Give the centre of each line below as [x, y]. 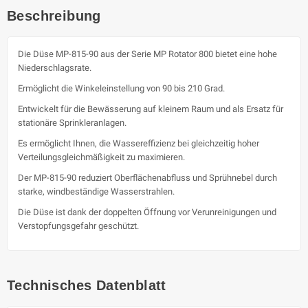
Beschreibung [54, 15]
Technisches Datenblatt [87, 285]
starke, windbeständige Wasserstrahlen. [96, 191]
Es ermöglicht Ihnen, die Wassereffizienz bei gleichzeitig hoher [139, 143]
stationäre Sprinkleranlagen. [72, 122]
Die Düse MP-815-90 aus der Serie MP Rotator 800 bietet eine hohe [147, 54]
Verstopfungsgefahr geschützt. [78, 225]
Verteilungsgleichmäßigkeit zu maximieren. [101, 157]
